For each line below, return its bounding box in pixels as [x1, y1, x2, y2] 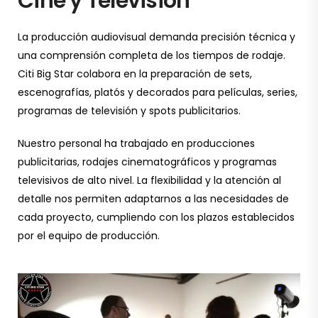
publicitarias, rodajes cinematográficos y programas [18, 154, 277, 169]
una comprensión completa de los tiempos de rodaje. [18, 48, 285, 62]
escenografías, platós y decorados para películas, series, [18, 84, 297, 99]
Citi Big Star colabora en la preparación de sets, [18, 66, 252, 81]
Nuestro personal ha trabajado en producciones [18, 136, 255, 150]
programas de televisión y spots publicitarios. [18, 103, 241, 118]
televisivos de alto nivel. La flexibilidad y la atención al [18, 172, 281, 187]
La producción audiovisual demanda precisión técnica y [18, 29, 295, 44]
